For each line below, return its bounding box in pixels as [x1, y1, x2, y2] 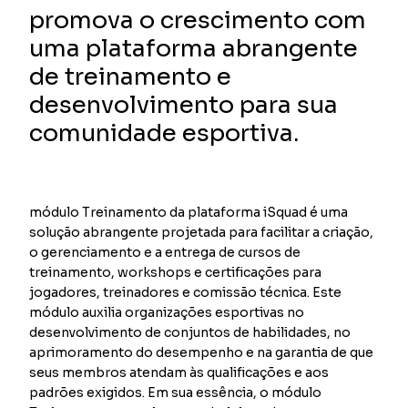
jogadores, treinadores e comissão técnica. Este [29, 283, 342, 301]
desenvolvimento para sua [29, 89, 339, 120]
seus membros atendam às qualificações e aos [29, 363, 330, 381]
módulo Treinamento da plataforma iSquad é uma [29, 203, 349, 220]
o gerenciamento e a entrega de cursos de [29, 243, 301, 260]
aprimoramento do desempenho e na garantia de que [29, 343, 374, 361]
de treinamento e [29, 61, 232, 92]
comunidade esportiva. [29, 117, 300, 148]
